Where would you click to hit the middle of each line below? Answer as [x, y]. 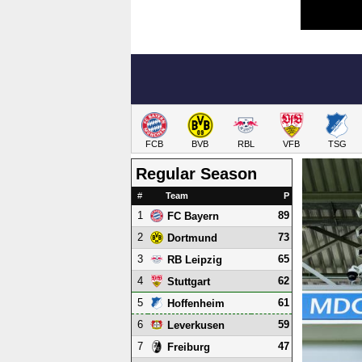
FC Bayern [193, 216]
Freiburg [189, 347]
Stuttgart [189, 281]
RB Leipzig [195, 259]
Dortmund [192, 238]
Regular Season [196, 174]
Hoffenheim [196, 303]
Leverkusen [196, 325]
